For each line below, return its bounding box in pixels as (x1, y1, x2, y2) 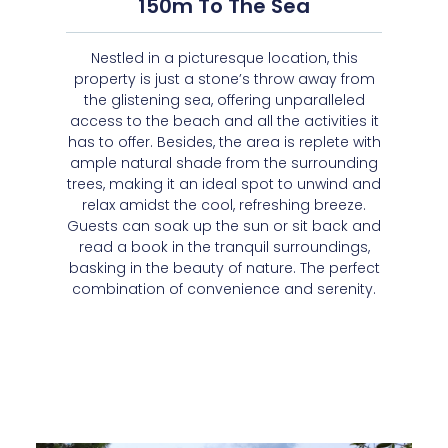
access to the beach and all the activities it (69, 111, 379, 132)
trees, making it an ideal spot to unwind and (67, 174, 381, 195)
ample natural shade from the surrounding (70, 153, 378, 174)
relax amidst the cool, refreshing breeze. (82, 195, 366, 216)
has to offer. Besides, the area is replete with (67, 132, 381, 153)
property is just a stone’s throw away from (73, 69, 375, 90)
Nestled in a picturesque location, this (90, 48, 358, 69)
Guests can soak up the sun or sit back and (67, 216, 381, 237)
